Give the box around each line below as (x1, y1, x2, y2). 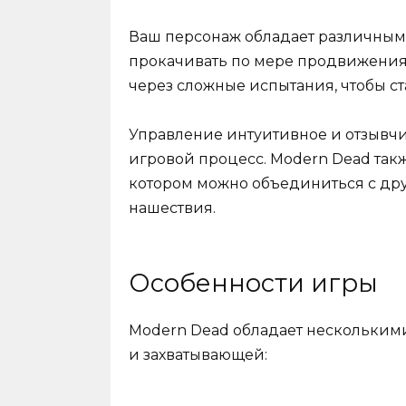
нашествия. (129, 199, 216, 217)
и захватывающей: (129, 345, 267, 363)
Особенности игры (129, 268, 378, 299)
